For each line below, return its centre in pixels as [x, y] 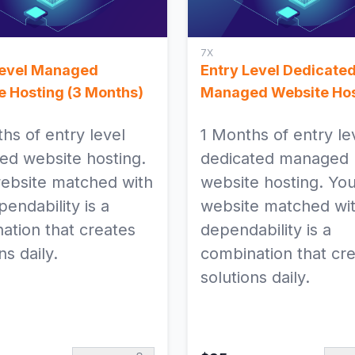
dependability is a [266, 230]
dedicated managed [275, 159]
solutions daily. [255, 278]
